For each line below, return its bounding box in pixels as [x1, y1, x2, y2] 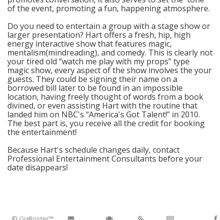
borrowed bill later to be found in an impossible [7, 82, 183, 93]
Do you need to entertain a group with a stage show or [7, 20, 210, 31]
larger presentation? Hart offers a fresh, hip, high [7, 29, 191, 40]
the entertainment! [7, 126, 77, 137]
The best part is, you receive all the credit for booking [7, 117, 205, 129]
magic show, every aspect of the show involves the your [7, 64, 212, 76]
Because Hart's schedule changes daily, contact [7, 144, 180, 155]
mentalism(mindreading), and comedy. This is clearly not [7, 47, 213, 58]
